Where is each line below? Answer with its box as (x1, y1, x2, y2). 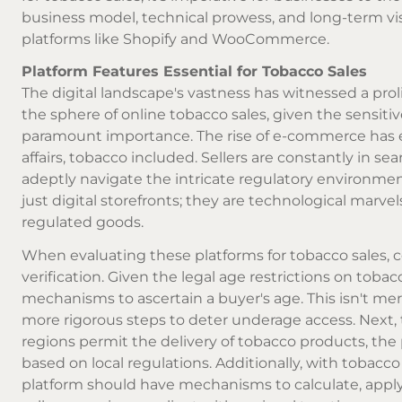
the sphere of (22, 106, 121, 124)
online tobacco (121, 106, 228, 124)
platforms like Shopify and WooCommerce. (22, 30, 329, 48)
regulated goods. (22, 214, 144, 232)
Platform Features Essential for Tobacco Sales (22, 63, 367, 81)
